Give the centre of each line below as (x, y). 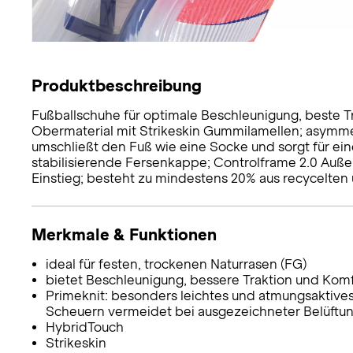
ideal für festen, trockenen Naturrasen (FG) (176, 265)
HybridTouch (84, 328)
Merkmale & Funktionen (124, 235)
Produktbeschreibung (117, 86)
